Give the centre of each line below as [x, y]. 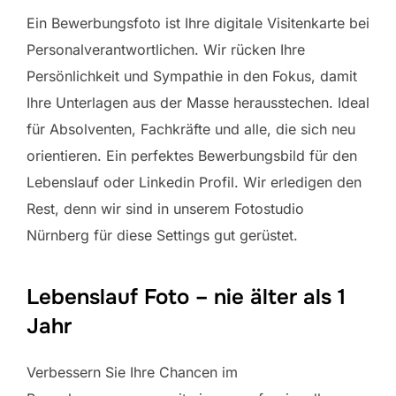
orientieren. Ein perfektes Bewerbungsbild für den [192, 155]
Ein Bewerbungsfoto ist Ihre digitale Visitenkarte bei [198, 23]
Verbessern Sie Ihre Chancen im [132, 372]
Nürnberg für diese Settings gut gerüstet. [162, 235]
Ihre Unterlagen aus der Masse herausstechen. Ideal [198, 102]
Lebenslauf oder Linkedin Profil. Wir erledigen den [194, 182]
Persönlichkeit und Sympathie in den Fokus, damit [192, 76]
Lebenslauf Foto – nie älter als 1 [186, 297]
